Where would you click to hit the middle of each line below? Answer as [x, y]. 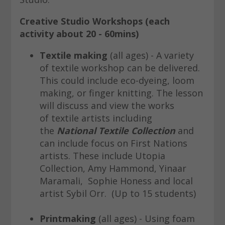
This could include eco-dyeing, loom [117, 81]
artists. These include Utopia [102, 156]
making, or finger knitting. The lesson [121, 93]
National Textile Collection [116, 131]
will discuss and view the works [107, 106]
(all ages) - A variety [150, 55]
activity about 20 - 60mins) [79, 34]
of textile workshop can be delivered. [120, 68]
